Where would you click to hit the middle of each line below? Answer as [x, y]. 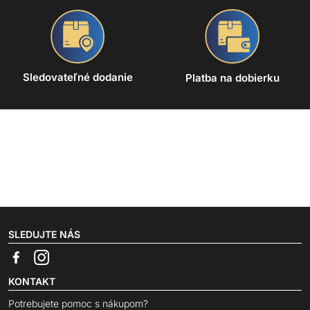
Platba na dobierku [232, 78]
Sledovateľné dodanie [77, 77]
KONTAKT [32, 281]
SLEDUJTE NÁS [44, 235]
